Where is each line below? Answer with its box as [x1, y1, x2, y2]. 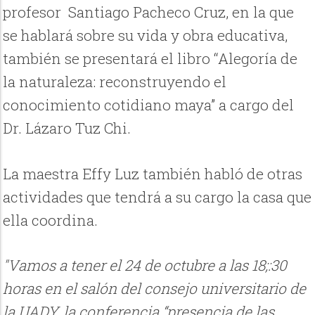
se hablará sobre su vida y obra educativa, [3, 25, 288, 46]
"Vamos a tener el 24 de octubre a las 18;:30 [3, 255, 288, 275]
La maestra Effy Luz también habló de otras [3, 163, 303, 184]
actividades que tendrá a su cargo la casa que [3, 186, 312, 207]
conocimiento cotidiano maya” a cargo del [3, 95, 295, 115]
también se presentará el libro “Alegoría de [3, 49, 298, 69]
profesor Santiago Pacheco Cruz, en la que [3, 2, 295, 22]
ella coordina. [3, 210, 98, 230]
